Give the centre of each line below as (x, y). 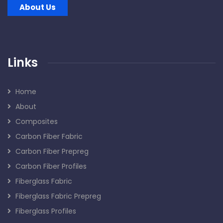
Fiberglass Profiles (46, 211)
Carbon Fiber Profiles (51, 167)
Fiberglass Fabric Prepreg (58, 196)
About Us (38, 7)
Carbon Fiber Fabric (49, 137)
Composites (37, 122)
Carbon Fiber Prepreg (52, 152)
